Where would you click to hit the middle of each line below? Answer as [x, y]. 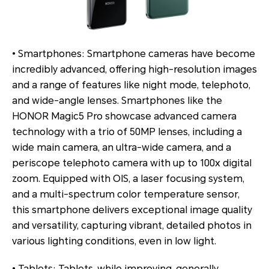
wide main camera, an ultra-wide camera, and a [122, 147]
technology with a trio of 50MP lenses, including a [127, 131]
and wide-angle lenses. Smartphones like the [117, 100]
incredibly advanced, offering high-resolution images [134, 69]
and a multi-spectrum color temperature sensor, [126, 194]
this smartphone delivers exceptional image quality [132, 210]
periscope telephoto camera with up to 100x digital [132, 163]
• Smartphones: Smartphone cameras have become [134, 53]
